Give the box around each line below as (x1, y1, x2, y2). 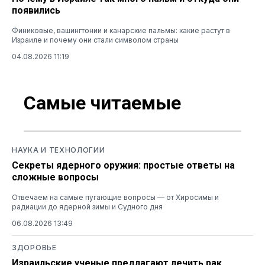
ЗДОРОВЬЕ (12, 243, 57, 252)
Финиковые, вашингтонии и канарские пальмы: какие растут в (12, 25, 230, 35)
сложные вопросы (12, 171, 99, 183)
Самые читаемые (24, 92, 181, 115)
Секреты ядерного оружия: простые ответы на (12, 159, 235, 171)
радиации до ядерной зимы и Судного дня (12, 202, 163, 211)
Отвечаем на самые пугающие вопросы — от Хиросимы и (12, 192, 219, 202)
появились (12, 4, 60, 16)
